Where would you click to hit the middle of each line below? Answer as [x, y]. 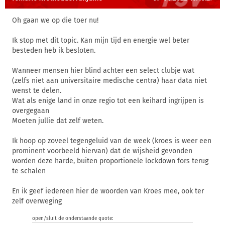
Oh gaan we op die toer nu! [55, 20]
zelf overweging [37, 201]
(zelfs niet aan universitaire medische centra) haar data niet [109, 81]
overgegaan [31, 111]
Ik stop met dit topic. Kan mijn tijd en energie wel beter [101, 40]
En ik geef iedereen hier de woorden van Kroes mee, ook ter [108, 191]
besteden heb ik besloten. [54, 50]
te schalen [29, 171]
